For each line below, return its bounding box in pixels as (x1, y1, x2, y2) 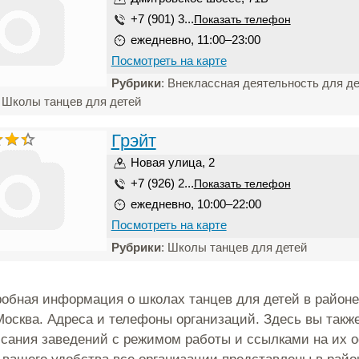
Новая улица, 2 (130, 155, 215, 169)
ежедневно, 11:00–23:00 (130, 33, 260, 46)
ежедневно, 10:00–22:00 (130, 197, 261, 211)
